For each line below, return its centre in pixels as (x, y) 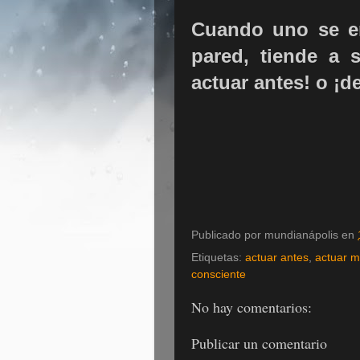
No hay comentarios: (252, 307)
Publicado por (228, 235)
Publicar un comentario (259, 343)
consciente (219, 275)
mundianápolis (301, 235)
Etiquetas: (218, 258)
